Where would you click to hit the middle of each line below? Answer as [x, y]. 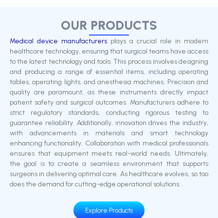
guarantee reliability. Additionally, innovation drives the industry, [109, 123]
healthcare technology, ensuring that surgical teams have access [109, 52]
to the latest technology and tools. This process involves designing [109, 62]
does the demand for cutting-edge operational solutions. [95, 184]
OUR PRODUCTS [109, 25]
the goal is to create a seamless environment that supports [109, 164]
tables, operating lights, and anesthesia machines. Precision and [109, 82]
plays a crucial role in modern [158, 41]
